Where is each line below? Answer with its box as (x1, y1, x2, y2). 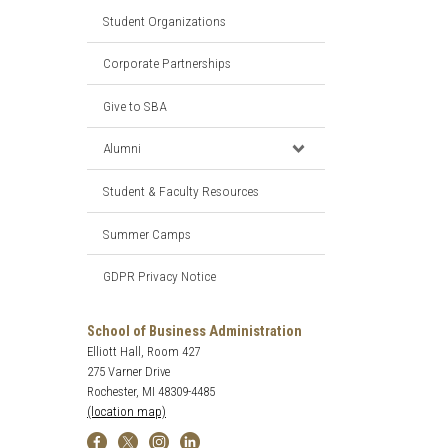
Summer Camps (103, 225, 191, 242)
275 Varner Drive (87, 364, 170, 380)
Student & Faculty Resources (103, 183, 259, 200)
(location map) (87, 404, 166, 420)
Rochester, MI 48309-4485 (87, 384, 215, 400)
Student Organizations (103, 12, 226, 29)
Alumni (103, 140, 141, 157)
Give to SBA (103, 97, 166, 114)
